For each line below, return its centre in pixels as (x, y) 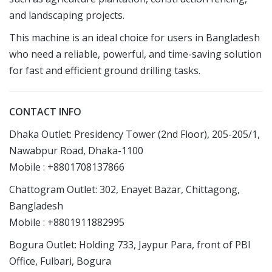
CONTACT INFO (45, 112)
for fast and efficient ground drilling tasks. (105, 71)
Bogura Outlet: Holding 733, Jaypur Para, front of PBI (130, 245)
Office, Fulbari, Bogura (60, 261)
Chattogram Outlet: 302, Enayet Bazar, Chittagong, (124, 190)
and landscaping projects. (67, 15)
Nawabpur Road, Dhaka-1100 (76, 151)
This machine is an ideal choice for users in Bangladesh (134, 38)
